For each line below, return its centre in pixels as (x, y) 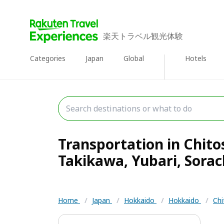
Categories (48, 58)
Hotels (196, 58)
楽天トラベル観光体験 (143, 36)
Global (134, 58)
